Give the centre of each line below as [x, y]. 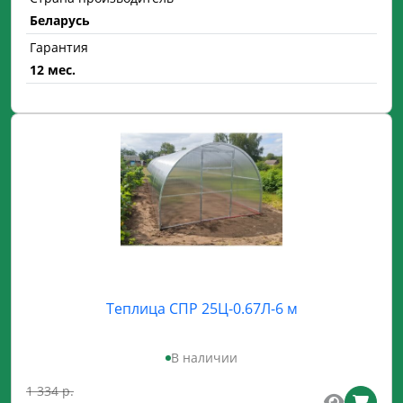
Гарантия [59, 47]
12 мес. [53, 70]
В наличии [204, 358]
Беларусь [60, 20]
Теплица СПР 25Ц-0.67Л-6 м [201, 309]
